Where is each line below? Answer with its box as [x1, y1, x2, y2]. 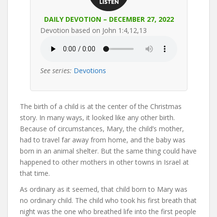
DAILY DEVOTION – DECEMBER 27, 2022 [44, 15, 174, 24]
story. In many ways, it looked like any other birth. [20, 113, 175, 122]
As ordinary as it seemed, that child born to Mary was [20, 185, 187, 194]
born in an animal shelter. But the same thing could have [20, 146, 197, 155]
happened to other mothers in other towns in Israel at [20, 157, 189, 167]
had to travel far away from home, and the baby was [20, 135, 186, 144]
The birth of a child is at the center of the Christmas [20, 102, 182, 111]
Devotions [74, 66, 106, 75]
